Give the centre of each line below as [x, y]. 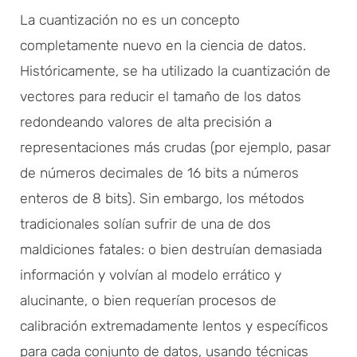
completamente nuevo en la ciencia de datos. [163, 45]
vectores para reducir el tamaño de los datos [161, 96]
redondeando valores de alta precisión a [146, 122]
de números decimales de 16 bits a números [159, 173]
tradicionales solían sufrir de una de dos [145, 224]
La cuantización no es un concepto [130, 20]
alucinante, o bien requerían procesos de [148, 300]
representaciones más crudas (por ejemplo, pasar [175, 147]
